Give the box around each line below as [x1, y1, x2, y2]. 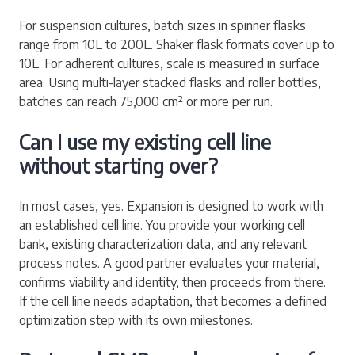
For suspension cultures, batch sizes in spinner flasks [19, 17, 306, 33]
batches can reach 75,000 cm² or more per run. [19, 93, 273, 109]
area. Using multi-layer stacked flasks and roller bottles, [19, 74, 321, 90]
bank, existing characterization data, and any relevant [19, 235, 307, 252]
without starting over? [19, 152, 218, 178]
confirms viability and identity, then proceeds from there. [19, 273, 326, 290]
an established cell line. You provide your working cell [19, 216, 305, 233]
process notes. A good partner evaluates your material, [19, 254, 319, 271]
